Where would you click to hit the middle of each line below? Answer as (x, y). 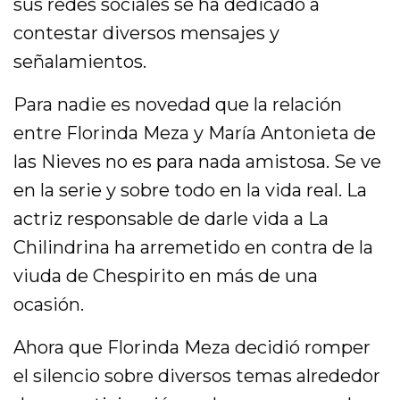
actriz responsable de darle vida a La (171, 218)
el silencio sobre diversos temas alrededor (197, 375)
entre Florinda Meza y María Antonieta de (195, 133)
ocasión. (49, 304)
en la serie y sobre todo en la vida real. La (191, 190)
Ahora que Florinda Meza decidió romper (192, 347)
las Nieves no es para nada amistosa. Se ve (198, 161)
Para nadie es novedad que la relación (178, 104)
